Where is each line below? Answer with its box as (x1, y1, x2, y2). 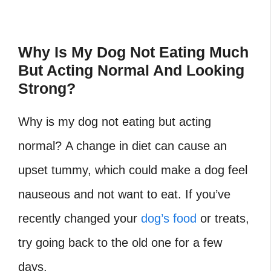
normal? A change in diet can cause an (18, 139, 227, 153)
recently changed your (18, 212, 141, 226)
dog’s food (141, 212, 197, 226)
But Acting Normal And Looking (18, 62, 244, 79)
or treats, (197, 212, 249, 226)
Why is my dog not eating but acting (18, 115, 211, 129)
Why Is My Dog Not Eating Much (18, 44, 249, 61)
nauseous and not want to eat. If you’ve (18, 188, 230, 201)
